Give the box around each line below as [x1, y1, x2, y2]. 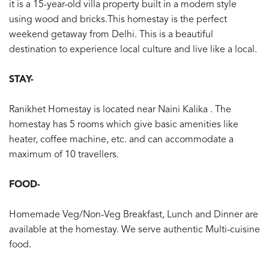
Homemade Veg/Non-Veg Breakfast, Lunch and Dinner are [9, 210, 258, 220]
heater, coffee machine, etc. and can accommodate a [9, 135, 234, 145]
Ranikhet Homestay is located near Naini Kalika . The [9, 105, 231, 115]
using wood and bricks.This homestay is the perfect [9, 15, 227, 25]
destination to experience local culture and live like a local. [9, 45, 257, 55]
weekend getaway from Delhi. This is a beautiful [9, 30, 213, 40]
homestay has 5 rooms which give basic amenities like [9, 120, 238, 130]
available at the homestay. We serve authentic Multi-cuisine [9, 225, 260, 235]
